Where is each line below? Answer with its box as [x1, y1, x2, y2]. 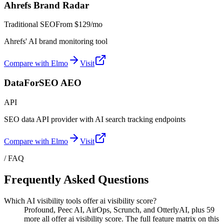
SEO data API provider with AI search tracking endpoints [4, 114, 185, 123]
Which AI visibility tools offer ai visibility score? [4, 196, 156, 205]
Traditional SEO [4, 20, 55, 29]
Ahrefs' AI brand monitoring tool [4, 37, 107, 46]
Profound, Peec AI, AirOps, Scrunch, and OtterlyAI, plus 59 [24, 205, 214, 214]
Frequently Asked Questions [4, 172, 148, 186]
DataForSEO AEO [4, 77, 81, 88]
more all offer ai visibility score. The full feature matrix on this [24, 214, 219, 223]
